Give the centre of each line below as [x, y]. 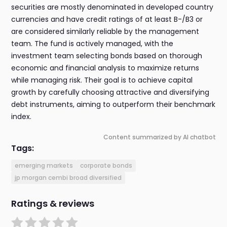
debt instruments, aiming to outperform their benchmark [113, 105]
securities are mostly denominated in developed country [112, 7]
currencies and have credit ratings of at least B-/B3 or [107, 20]
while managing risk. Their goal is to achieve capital [102, 80]
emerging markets [44, 166]
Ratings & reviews [53, 204]
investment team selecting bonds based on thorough [107, 56]
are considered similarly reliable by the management [105, 32]
